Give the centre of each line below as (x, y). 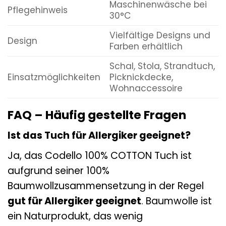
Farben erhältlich (146, 46)
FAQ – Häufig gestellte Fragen (97, 115)
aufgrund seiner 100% (59, 171)
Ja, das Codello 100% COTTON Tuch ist (100, 155)
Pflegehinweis (38, 10)
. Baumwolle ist (177, 201)
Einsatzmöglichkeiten (54, 77)
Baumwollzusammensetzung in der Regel (106, 186)
